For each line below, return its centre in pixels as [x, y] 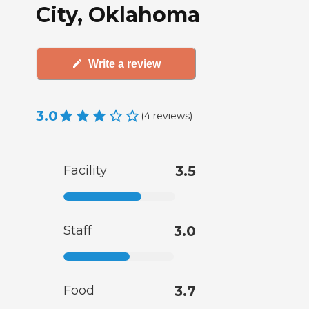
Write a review [124, 63]
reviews [171, 116]
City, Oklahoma [118, 14]
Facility [85, 171]
